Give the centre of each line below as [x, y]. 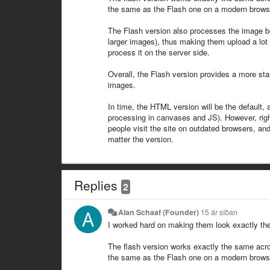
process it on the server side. [159, 52]
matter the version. [141, 139]
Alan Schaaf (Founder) [159, 212]
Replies [98, 185]
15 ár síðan [219, 212]
